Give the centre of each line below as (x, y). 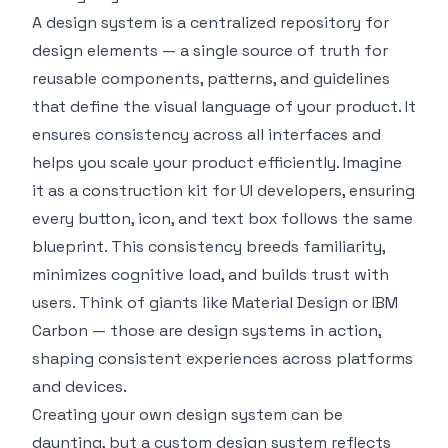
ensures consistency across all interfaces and (206, 134)
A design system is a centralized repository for (210, 22)
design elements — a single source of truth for (210, 50)
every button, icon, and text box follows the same (222, 218)
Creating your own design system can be (187, 414)
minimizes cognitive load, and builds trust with (210, 274)
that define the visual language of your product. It (224, 106)
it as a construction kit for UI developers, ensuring (223, 190)
